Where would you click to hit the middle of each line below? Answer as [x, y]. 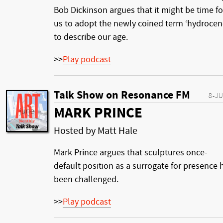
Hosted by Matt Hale [96, 131]
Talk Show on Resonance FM [122, 95]
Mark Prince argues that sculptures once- [131, 153]
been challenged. [86, 179]
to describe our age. [91, 37]
